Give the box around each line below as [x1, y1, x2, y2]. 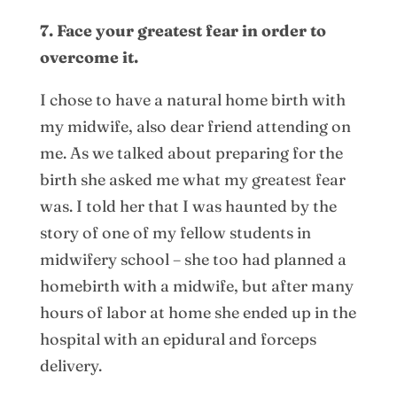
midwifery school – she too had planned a [39, 248, 346, 269]
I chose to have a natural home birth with [39, 89, 346, 110]
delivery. [39, 354, 102, 376]
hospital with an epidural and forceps [39, 328, 316, 349]
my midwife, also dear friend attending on [39, 115, 351, 136]
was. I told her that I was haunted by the [39, 195, 337, 216]
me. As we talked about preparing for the [39, 142, 343, 163]
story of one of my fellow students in [39, 222, 311, 243]
